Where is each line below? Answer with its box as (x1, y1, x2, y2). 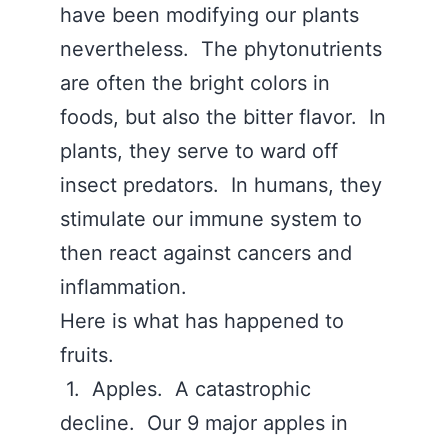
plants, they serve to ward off (60, 139, 338, 163)
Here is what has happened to (60, 309, 344, 333)
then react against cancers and (60, 241, 352, 265)
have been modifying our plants (60, 3, 359, 27)
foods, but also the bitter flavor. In (60, 105, 386, 129)
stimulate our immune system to (60, 207, 362, 231)
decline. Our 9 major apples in (60, 411, 348, 435)
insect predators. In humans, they (60, 173, 382, 197)
